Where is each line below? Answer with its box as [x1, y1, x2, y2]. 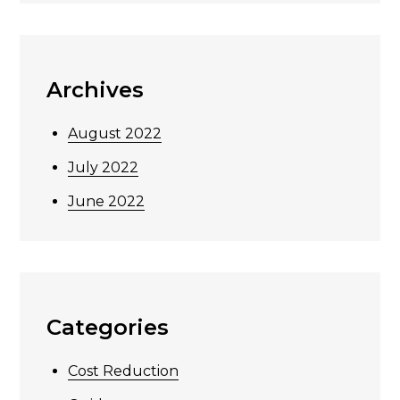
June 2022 [68, 192, 146, 210]
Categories [46, 313, 170, 340]
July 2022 [68, 158, 139, 176]
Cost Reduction [68, 362, 179, 379]
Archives [46, 76, 145, 103]
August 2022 [68, 124, 162, 142]
